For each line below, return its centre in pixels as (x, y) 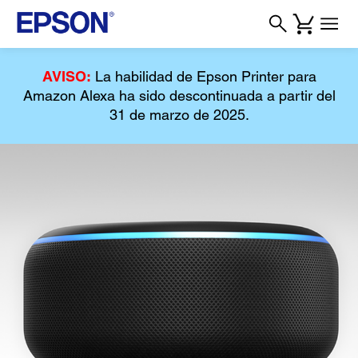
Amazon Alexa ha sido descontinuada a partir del (179, 95)
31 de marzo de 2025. (179, 115)
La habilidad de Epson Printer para (203, 76)
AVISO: (66, 76)
